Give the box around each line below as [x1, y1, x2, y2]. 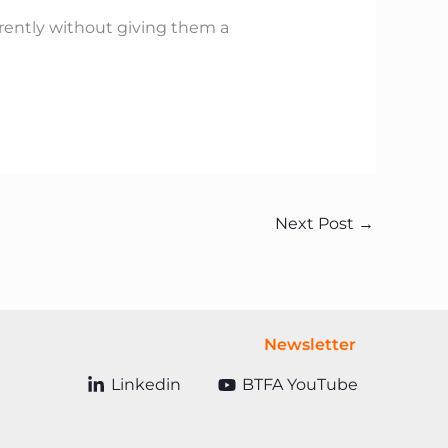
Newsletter [264, 335, 356, 355]
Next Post [275, 213, 358, 233]
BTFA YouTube [241, 375, 358, 394]
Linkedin [110, 375, 181, 394]
